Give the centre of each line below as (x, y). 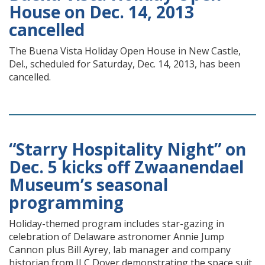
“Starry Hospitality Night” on (127, 149)
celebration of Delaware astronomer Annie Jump (117, 237)
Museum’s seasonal (88, 185)
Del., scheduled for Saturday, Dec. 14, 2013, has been (125, 64)
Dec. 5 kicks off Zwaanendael (126, 167)
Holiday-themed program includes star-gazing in (117, 224)
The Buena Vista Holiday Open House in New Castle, (125, 51)
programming (66, 202)
